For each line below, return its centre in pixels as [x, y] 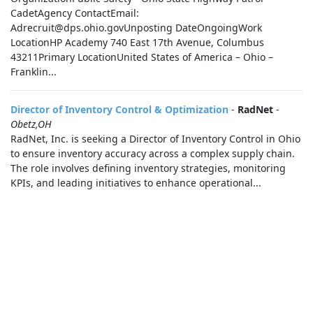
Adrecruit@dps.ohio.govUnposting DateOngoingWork [136, 28]
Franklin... [34, 72]
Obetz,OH [31, 124]
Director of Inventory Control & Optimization [119, 109]
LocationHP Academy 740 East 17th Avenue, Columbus [137, 42]
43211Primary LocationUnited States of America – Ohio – [142, 57]
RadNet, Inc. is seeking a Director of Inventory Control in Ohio [155, 139]
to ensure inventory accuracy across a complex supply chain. [153, 153]
